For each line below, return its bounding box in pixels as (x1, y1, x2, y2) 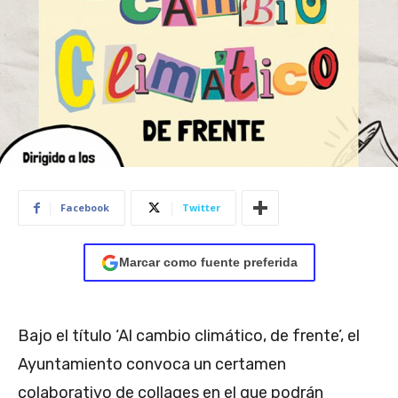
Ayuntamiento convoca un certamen (18, 354, 286, 375)
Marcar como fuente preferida (118, 255, 298, 270)
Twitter (182, 201, 220, 215)
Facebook (60, 201, 109, 215)
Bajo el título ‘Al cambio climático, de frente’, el (18, 326, 360, 346)
